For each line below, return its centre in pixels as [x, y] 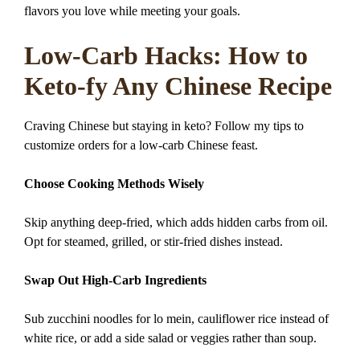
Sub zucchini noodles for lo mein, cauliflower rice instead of [176, 319]
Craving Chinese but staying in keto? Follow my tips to [164, 126]
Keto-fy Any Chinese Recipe [178, 86]
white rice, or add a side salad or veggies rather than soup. [170, 338]
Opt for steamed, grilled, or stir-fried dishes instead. [153, 242]
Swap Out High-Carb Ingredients [115, 280]
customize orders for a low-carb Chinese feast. [141, 145]
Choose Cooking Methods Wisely [114, 184]
